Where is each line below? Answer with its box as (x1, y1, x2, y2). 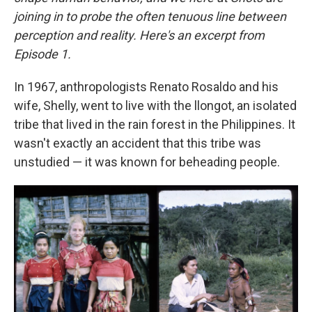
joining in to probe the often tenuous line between (14, 8, 286, 24)
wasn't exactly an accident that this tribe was (14, 135, 261, 150)
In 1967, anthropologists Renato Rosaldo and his (14, 79, 279, 94)
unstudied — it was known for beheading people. (14, 154, 280, 169)
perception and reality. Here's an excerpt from (14, 27, 265, 42)
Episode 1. (14, 46, 71, 61)
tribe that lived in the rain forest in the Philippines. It (14, 116, 295, 132)
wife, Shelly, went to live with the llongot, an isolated (14, 97, 297, 113)
